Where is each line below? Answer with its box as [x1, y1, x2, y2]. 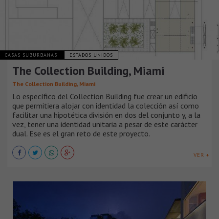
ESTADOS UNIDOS [69, 51, 113, 58]
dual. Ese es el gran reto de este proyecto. [12, 128, 150, 138]
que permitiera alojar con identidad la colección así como [12, 100, 199, 110]
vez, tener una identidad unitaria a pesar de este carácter [12, 119, 197, 129]
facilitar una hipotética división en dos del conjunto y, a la [12, 109, 200, 120]
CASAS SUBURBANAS [5, 51, 59, 58]
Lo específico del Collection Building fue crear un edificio [12, 91, 197, 101]
